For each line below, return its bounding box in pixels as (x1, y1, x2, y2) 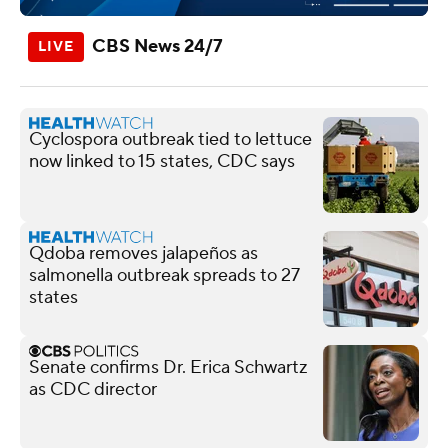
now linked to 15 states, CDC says (29, 149, 295, 173)
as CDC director (29, 377, 157, 401)
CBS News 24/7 (92, 34, 223, 58)
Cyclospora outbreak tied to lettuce (29, 127, 312, 151)
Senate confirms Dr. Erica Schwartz (29, 355, 308, 379)
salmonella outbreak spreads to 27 (29, 263, 299, 287)
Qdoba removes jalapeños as (29, 241, 258, 265)
